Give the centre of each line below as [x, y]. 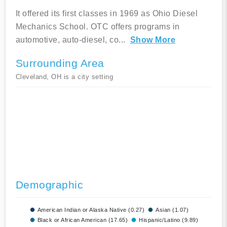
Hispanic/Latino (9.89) [168, 220]
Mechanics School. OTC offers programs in [98, 27]
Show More [153, 40]
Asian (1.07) [172, 210]
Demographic [49, 185]
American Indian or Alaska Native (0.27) [91, 210]
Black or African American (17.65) [82, 220]
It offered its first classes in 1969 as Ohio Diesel [106, 14]
